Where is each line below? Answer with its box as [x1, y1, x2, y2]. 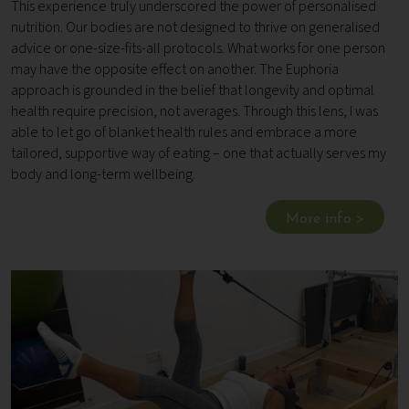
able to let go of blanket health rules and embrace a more [11, 122, 357, 143]
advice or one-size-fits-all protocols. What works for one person [11, 38, 385, 59]
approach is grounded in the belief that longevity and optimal [11, 80, 374, 101]
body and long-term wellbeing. [11, 164, 195, 185]
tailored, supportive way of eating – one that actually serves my [11, 143, 386, 164]
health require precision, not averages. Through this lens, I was [11, 101, 378, 122]
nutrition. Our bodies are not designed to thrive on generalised [11, 17, 380, 38]
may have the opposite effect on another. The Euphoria [11, 59, 339, 80]
